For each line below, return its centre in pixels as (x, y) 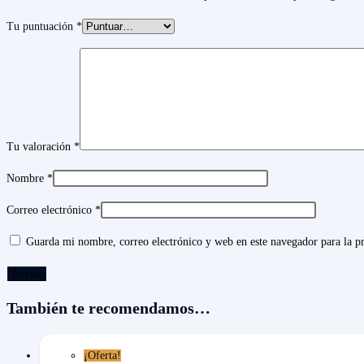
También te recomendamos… (108, 308)
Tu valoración (40, 146)
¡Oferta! (102, 355)
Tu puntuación (41, 26)
